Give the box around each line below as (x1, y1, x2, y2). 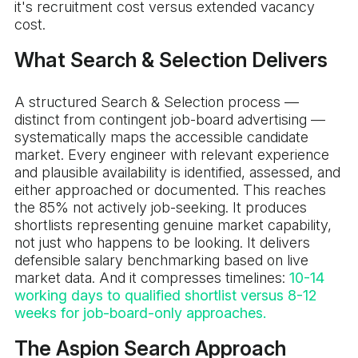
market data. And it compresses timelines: (14, 269, 289, 287)
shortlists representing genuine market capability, (14, 217, 332, 234)
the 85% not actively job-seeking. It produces (14, 199, 307, 217)
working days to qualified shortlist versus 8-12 (14, 287, 316, 304)
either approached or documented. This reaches (14, 181, 326, 199)
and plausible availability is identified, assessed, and (14, 164, 340, 181)
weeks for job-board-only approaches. (14, 304, 270, 322)
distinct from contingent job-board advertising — (14, 111, 325, 129)
